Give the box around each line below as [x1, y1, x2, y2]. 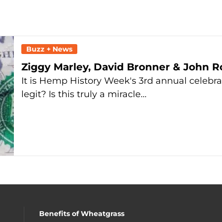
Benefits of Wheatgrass [39, 209, 124, 218]
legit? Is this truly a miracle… [21, 88, 147, 100]
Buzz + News [26, 44, 72, 54]
